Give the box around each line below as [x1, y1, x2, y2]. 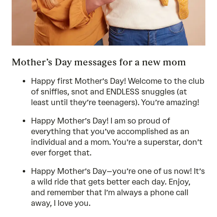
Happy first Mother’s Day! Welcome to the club [31, 77, 204, 86]
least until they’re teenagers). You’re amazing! [31, 98, 199, 107]
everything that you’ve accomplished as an [31, 127, 189, 136]
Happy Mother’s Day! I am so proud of [31, 116, 170, 125]
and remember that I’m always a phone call [31, 188, 188, 197]
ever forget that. [31, 148, 92, 157]
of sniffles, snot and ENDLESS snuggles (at [31, 87, 187, 96]
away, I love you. [31, 199, 91, 208]
